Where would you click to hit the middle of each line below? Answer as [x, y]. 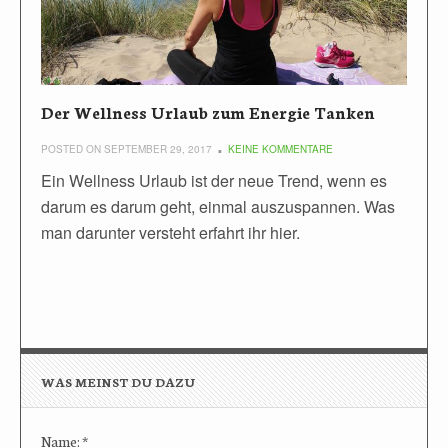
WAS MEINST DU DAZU [118, 381]
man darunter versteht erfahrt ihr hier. [170, 233]
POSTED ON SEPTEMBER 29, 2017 [126, 149]
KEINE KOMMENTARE [280, 149]
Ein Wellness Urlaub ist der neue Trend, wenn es [214, 181]
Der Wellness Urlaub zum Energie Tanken [208, 112]
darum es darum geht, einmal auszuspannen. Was [218, 207]
